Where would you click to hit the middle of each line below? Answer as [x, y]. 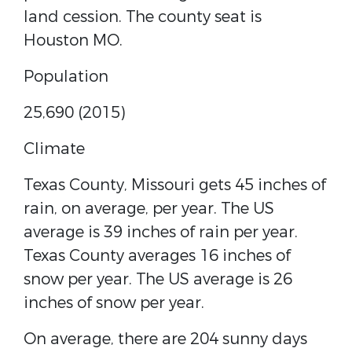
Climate [54, 149]
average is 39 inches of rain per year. [161, 232]
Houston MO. [73, 40]
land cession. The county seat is [143, 17]
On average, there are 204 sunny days [165, 339]
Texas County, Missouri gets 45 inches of [175, 185]
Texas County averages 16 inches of [157, 256]
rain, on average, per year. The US [149, 209]
